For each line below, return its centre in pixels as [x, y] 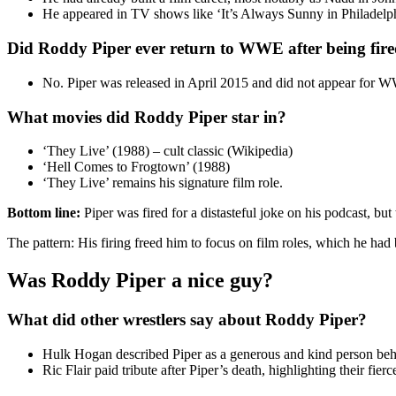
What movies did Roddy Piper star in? [147, 117]
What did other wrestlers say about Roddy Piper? [187, 320]
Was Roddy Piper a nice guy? [140, 281]
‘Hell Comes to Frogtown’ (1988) [136, 167]
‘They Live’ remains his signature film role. [163, 183]
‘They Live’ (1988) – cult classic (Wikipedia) [168, 151]
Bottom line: [44, 213]
